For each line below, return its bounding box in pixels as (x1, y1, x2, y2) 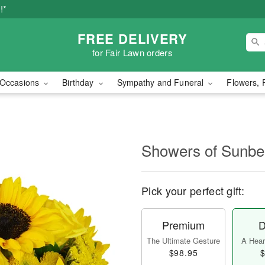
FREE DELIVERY (77, 28, 188, 48)
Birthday (62, 76, 96, 88)
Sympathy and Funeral (117, 76, 206, 88)
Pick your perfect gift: (141, 183, 244, 198)
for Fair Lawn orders (92, 46, 173, 59)
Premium (162, 217, 205, 232)
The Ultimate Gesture (147, 235, 220, 246)
